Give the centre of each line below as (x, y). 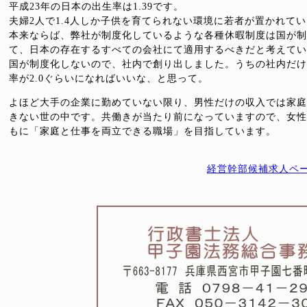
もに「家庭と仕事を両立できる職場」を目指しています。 (143, 131)
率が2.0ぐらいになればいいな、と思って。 (109, 78)
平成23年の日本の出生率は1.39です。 (96, 7)
